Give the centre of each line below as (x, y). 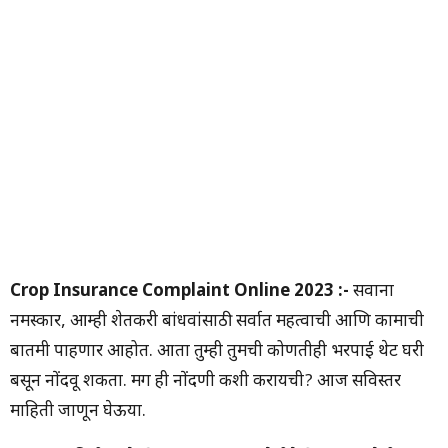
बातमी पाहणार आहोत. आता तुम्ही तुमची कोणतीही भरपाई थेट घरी (217, 352)
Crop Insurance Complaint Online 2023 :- (179, 292)
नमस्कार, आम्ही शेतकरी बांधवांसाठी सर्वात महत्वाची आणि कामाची (217, 322)
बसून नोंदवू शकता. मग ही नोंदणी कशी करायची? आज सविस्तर (205, 382)
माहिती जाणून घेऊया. (78, 412)
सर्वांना (371, 292)
